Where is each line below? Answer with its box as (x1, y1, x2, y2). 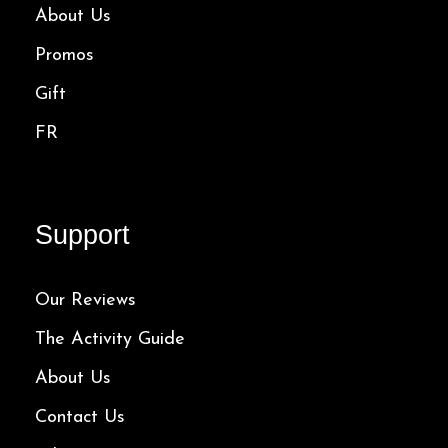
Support (35, 219, 130, 250)
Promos (35, 45, 94, 65)
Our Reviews (35, 290, 136, 310)
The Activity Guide (35, 329, 185, 349)
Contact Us (35, 407, 125, 427)
